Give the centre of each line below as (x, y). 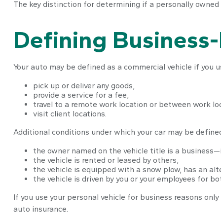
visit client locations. (70, 113)
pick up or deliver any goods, (84, 85)
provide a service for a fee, (81, 95)
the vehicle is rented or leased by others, (106, 160)
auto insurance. (40, 209)
